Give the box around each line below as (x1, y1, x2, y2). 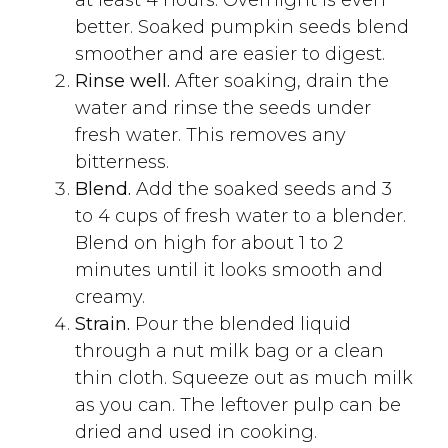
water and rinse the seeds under (75, 96, 371, 119)
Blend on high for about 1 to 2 (75, 231, 343, 254)
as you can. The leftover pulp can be (75, 393, 401, 416)
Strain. (75, 312, 135, 335)
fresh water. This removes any (75, 123, 346, 146)
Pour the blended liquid (135, 312, 351, 335)
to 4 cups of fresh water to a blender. (75, 204, 406, 227)
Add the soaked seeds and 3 (136, 177, 392, 200)
